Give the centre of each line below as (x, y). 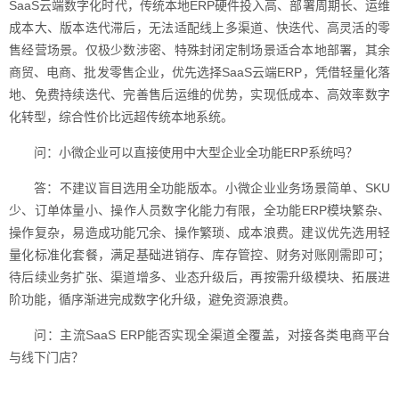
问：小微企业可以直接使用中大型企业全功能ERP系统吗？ (196, 152)
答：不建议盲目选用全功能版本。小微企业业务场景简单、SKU (212, 188)
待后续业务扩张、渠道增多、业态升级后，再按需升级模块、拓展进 (199, 277)
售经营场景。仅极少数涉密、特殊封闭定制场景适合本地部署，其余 (199, 50)
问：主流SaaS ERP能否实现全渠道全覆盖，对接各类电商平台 (212, 335)
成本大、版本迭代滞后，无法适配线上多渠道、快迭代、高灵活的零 (199, 28)
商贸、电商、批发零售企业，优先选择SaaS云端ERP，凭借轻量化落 (199, 72)
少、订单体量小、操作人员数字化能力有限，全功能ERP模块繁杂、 (199, 210)
